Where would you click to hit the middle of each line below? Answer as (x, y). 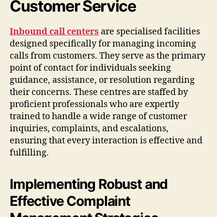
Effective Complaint (70, 201)
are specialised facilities (149, 31)
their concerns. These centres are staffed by (99, 92)
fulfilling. (29, 153)
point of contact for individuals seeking (90, 68)
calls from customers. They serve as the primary (108, 56)
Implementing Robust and (89, 184)
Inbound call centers (54, 31)
